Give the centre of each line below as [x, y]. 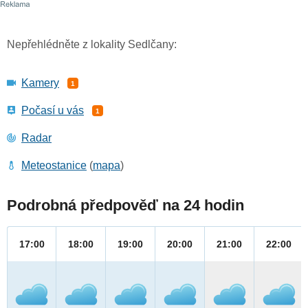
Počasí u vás [53, 111]
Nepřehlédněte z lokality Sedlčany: [92, 45]
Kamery [40, 83]
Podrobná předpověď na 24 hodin [125, 206]
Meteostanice [54, 166]
